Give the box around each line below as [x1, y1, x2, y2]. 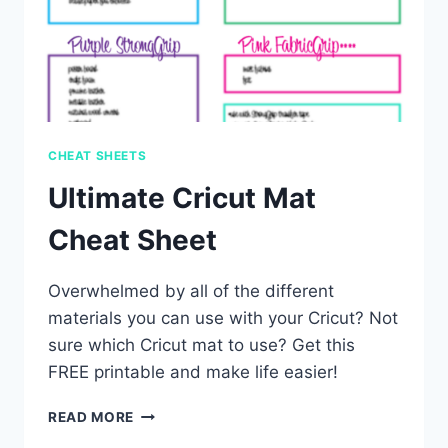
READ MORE [48, 408, 135, 425]
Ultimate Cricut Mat [48, 180, 316, 215]
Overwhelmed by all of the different [48, 280, 334, 301]
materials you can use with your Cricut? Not [48, 307, 398, 328]
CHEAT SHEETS [48, 148, 147, 164]
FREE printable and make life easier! [48, 361, 338, 382]
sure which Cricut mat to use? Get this [48, 334, 355, 355]
